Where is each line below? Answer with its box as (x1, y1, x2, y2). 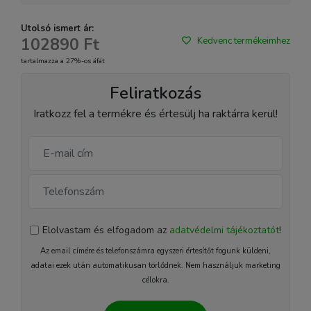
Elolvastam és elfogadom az (42, 224, 169, 237)
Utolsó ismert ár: (21, 22, 94, 35)
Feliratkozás (110, 82, 201, 104)
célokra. (142, 275, 169, 285)
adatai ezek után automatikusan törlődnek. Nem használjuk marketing (31, 260, 280, 271)
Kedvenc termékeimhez (197, 35, 290, 47)
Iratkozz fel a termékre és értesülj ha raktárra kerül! (33, 106, 278, 121)
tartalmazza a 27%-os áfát (21, 56, 105, 66)
